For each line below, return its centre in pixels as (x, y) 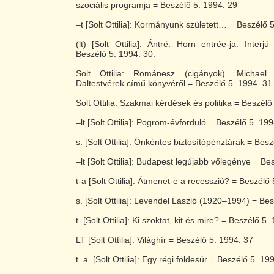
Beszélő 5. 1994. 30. (116, 54)
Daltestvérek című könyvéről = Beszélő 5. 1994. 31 (174, 83)
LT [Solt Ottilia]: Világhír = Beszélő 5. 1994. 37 (165, 240)
